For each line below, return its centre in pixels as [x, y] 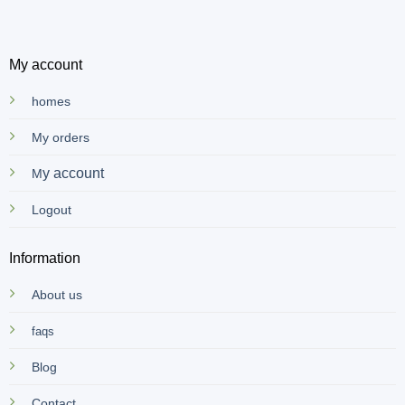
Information [44, 259]
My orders [60, 138]
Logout [51, 210]
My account [45, 65]
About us [57, 295]
